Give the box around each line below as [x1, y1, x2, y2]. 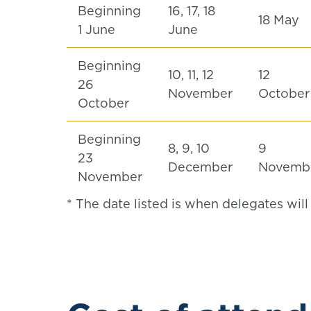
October [78, 94, 133, 112]
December [168, 158, 236, 176]
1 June [78, 21, 119, 38]
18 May [258, 11, 303, 28]
